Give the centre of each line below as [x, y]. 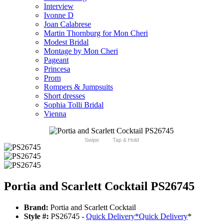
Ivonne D [59, 15]
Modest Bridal [66, 42]
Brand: [36, 208]
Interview [59, 6]
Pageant [56, 60]
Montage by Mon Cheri [81, 51]
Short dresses [64, 96]
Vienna [55, 114]
